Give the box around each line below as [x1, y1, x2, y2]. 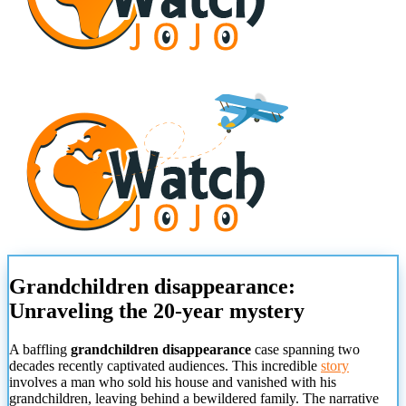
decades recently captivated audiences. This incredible [9, 358, 321, 374]
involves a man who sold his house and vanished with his [9, 374, 336, 391]
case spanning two [251, 342, 360, 358]
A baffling [9, 342, 71, 358]
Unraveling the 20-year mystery [9, 299, 304, 324]
